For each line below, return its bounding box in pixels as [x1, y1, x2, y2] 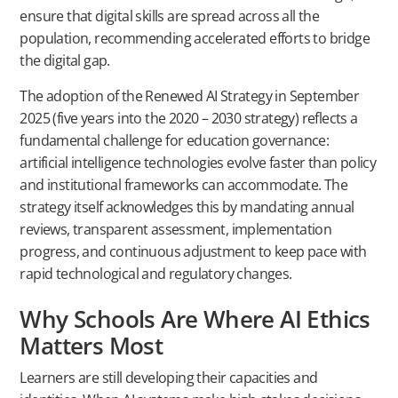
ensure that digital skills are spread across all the [20, 6, 320, 27]
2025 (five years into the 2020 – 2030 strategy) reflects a [20, 107, 358, 128]
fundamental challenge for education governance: [20, 130, 330, 150]
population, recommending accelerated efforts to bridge [20, 28, 370, 49]
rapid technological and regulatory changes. [20, 263, 292, 283]
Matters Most [20, 330, 163, 362]
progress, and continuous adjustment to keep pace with [20, 241, 367, 261]
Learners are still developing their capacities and [20, 367, 318, 387]
